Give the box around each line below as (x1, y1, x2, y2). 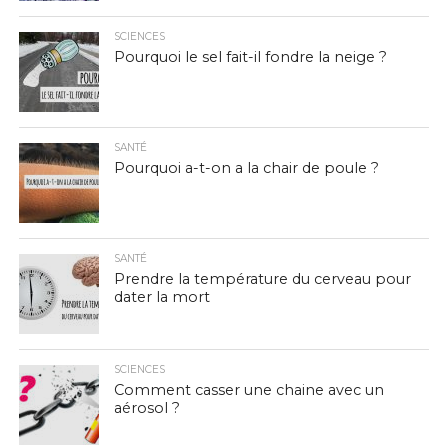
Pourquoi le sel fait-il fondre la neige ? (113, 48, 387, 66)
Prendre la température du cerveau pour (113, 270, 411, 288)
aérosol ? (113, 399, 180, 417)
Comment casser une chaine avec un (113, 381, 384, 399)
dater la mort (113, 288, 210, 306)
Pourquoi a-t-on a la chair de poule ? (113, 159, 379, 177)
